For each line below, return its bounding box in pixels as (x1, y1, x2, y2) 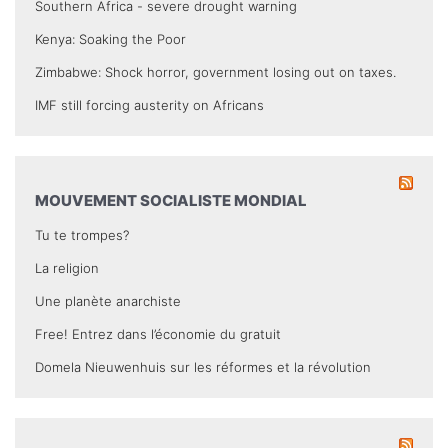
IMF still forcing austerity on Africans (35, 97, 264, 114)
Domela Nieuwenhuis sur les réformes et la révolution (35, 359, 371, 376)
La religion (35, 260, 99, 277)
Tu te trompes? (35, 227, 129, 244)
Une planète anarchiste (35, 293, 181, 310)
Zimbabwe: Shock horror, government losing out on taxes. (35, 64, 396, 81)
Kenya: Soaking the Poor (35, 31, 186, 48)
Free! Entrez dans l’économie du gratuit (35, 326, 281, 343)
